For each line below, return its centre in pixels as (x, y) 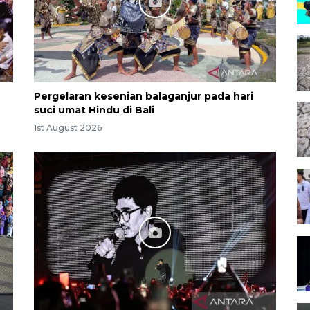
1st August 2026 (68, 128)
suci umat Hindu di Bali (94, 110)
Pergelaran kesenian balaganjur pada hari (144, 96)
